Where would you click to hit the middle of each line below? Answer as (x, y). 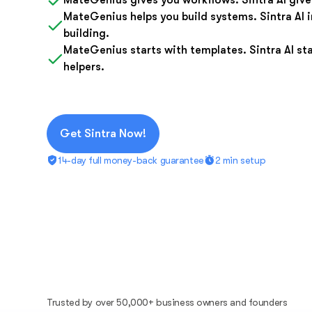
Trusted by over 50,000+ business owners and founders (167, 303)
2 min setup (240, 161)
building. (87, 34)
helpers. (84, 67)
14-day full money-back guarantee (131, 161)
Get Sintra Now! (103, 134)
